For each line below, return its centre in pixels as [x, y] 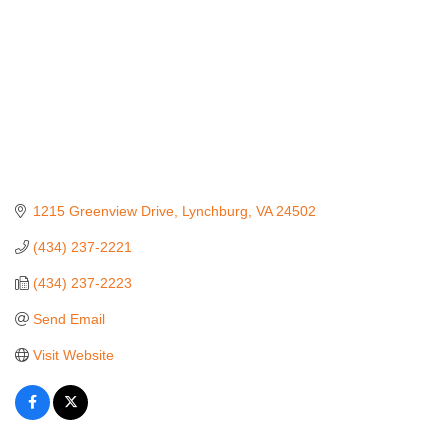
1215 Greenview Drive [103, 210]
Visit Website [73, 354]
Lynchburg [214, 210]
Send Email [68, 318]
